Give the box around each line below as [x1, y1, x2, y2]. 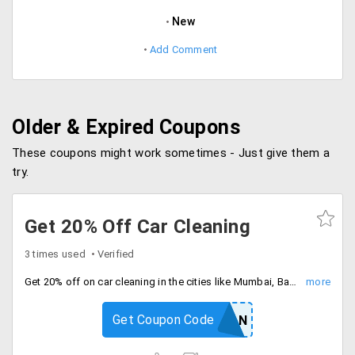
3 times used [25, 248, 86, 260]
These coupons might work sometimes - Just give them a [12, 146, 330, 160]
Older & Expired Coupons [12, 116, 241, 139]
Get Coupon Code [113, 312, 215, 327]
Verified [97, 248, 135, 260]
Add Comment [149, 44, 218, 55]
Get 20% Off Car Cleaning [25, 216, 251, 238]
